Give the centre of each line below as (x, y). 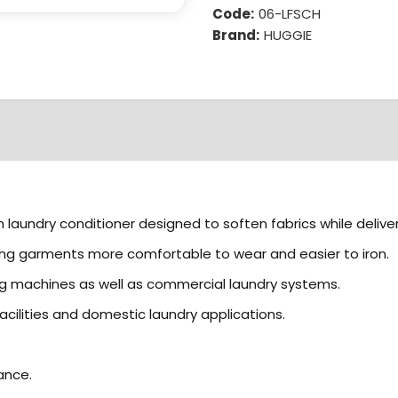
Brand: (237, 35)
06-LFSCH (290, 13)
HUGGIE (288, 35)
